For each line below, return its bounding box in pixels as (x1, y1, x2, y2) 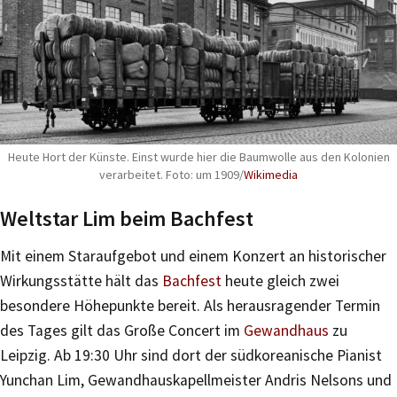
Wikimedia (244, 166, 298, 183)
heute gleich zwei (222, 270, 339, 291)
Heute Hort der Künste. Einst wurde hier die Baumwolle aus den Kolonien (7, 148, 390, 165)
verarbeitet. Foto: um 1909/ (99, 166, 244, 183)
